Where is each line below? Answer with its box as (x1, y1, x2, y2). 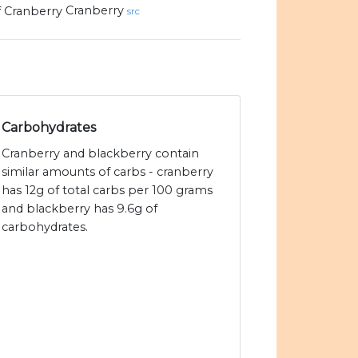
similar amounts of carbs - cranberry (2, 165, 213, 180)
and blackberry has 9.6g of (2, 201, 157, 217)
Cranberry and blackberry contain (2, 146, 199, 161)
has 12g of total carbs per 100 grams (2, 183, 213, 198)
